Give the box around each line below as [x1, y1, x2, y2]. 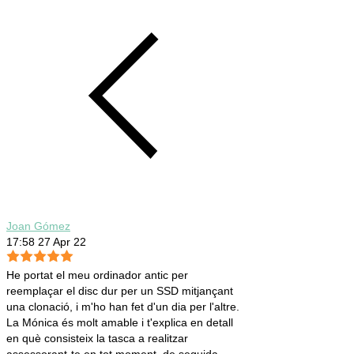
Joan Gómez [6, 220, 70, 233]
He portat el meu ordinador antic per [6, 269, 188, 282]
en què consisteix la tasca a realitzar [6, 332, 188, 345]
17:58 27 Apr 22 [6, 235, 86, 249]
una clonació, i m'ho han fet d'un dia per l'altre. [6, 300, 239, 314]
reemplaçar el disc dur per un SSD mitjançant [6, 284, 233, 298]
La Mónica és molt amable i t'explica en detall [6, 316, 233, 330]
